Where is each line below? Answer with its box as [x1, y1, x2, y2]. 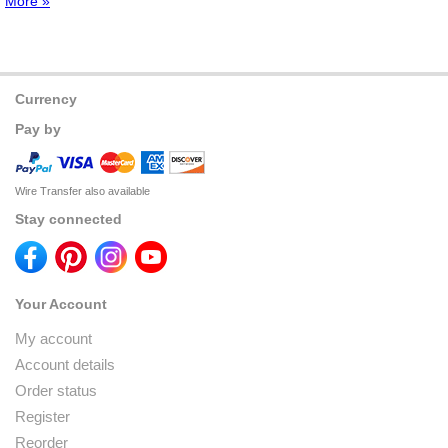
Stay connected [15, 210, 122, 227]
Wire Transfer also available [15, 184, 150, 197]
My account [15, 329, 92, 347]
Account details [15, 355, 115, 373]
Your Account [15, 295, 107, 312]
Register [15, 407, 70, 425]
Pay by [15, 120, 61, 137]
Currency [15, 90, 77, 107]
